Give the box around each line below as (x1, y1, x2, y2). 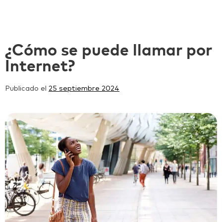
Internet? (5, 58, 75, 75)
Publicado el (5, 85, 49, 92)
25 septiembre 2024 (49, 85, 119, 92)
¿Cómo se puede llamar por (5, 42, 212, 59)
